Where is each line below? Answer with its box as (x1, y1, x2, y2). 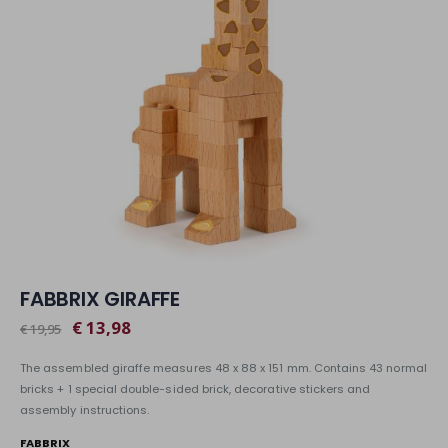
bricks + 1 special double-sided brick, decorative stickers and (20, 380, 371, 397)
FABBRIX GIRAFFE (20, 284, 180, 313)
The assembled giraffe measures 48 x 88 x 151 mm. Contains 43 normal (20, 359, 427, 376)
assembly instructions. (20, 401, 150, 418)
